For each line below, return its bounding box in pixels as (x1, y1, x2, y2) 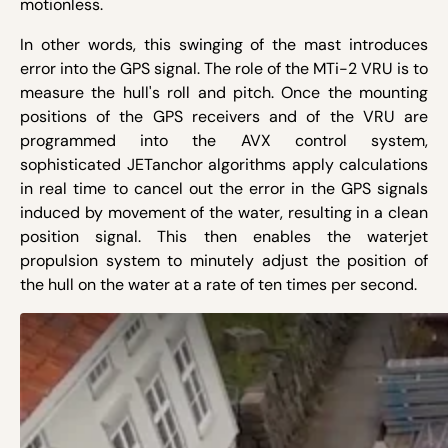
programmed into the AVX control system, (20, 130, 428, 152)
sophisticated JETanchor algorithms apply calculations (20, 154, 428, 176)
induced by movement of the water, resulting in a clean (20, 202, 428, 224)
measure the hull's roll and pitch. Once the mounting (20, 82, 428, 104)
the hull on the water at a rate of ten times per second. (20, 274, 417, 296)
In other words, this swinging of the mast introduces (20, 34, 428, 56)
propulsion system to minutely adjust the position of (20, 250, 428, 272)
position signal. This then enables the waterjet (20, 226, 428, 248)
